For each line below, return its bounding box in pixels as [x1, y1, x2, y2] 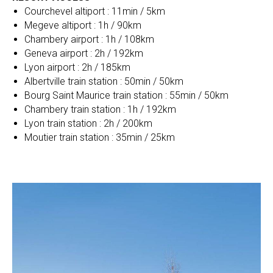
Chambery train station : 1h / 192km [24, 104, 176, 116]
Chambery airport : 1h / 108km [24, 34, 154, 46]
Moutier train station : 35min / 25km [24, 132, 175, 144]
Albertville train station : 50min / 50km [24, 76, 183, 88]
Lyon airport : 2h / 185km [24, 62, 130, 74]
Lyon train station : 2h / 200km [24, 118, 152, 130]
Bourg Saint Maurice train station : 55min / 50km [24, 90, 229, 102]
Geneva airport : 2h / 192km [24, 48, 143, 60]
